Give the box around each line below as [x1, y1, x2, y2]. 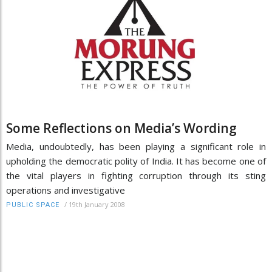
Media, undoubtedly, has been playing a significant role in [6, 140, 266, 153]
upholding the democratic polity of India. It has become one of [6, 155, 266, 168]
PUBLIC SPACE [6, 201, 59, 209]
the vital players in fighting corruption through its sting [6, 169, 266, 182]
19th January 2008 [69, 200, 125, 209]
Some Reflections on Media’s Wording [6, 120, 237, 137]
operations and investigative [6, 184, 125, 197]
